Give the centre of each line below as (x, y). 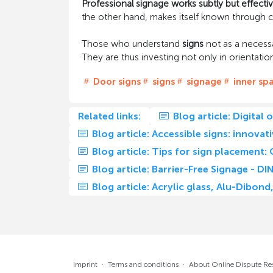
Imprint (85, 264)
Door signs (115, 82)
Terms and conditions (143, 264)
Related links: (109, 116)
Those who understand (132, 44)
